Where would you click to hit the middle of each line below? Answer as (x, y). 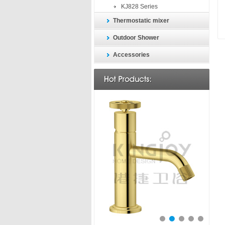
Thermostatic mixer (141, 21)
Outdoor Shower (136, 38)
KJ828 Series (139, 7)
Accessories (131, 55)
